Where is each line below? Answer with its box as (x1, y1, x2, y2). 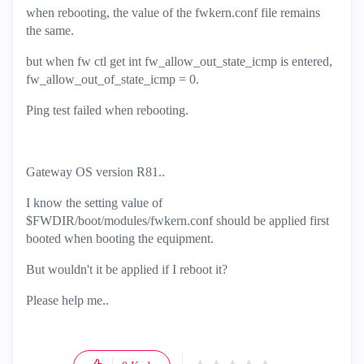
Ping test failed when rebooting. (26, 103, 188, 117)
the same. (26, 24, 74, 37)
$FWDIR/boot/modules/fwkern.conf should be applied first (26, 214, 329, 227)
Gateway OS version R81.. (26, 165, 165, 179)
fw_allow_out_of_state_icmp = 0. (26, 72, 199, 86)
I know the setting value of (26, 196, 162, 210)
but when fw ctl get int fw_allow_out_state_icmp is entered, (26, 54, 332, 68)
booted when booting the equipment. (26, 232, 214, 245)
